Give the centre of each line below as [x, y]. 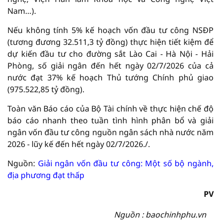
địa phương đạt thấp [46, 175]
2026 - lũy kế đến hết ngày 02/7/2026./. [79, 144]
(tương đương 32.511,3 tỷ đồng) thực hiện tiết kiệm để [110, 42]
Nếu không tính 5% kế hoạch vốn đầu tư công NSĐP [110, 30]
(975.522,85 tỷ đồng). [46, 89]
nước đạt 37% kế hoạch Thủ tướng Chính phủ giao [110, 77]
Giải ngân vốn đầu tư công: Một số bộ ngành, [126, 163]
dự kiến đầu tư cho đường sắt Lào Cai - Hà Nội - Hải [110, 54]
